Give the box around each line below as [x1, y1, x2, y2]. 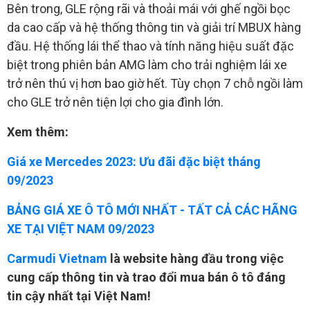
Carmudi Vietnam [7, 251, 107, 266]
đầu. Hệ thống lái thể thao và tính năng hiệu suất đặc [7, 39, 294, 54]
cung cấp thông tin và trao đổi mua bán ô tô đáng [7, 270, 286, 285]
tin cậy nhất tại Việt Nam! [7, 289, 151, 304]
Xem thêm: [7, 125, 69, 140]
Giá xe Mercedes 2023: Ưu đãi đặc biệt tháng [7, 154, 261, 170]
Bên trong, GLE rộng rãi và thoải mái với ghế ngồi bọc [7, 1, 291, 17]
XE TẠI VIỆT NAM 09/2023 [7, 221, 154, 237]
